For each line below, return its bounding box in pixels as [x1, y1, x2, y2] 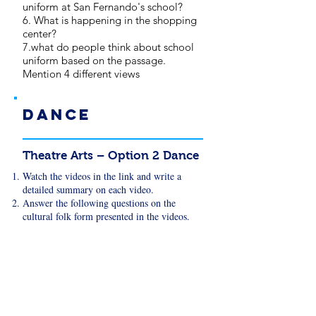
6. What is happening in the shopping [23, 13, 197, 27]
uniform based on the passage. [23, 54, 166, 67]
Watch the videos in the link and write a [23, 169, 181, 183]
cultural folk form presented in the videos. [23, 209, 190, 223]
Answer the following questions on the [23, 196, 176, 209]
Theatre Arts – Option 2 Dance [23, 149, 199, 162]
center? [23, 27, 56, 40]
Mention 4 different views [23, 67, 140, 80]
